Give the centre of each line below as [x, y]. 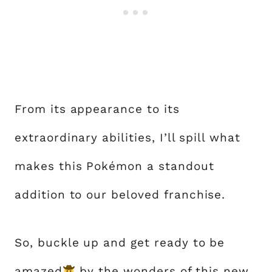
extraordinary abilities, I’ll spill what [128, 137]
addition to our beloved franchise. [120, 194]
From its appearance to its [97, 109]
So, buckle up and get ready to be [120, 242]
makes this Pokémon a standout [114, 166]
